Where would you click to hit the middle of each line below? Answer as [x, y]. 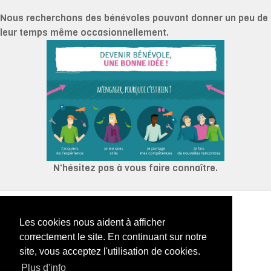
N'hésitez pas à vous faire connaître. [135, 168]
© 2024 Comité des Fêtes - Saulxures [135, 213]
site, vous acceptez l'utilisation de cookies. [110, 252]
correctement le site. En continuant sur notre [113, 237]
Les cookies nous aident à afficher [92, 223]
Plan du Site [135, 258]
